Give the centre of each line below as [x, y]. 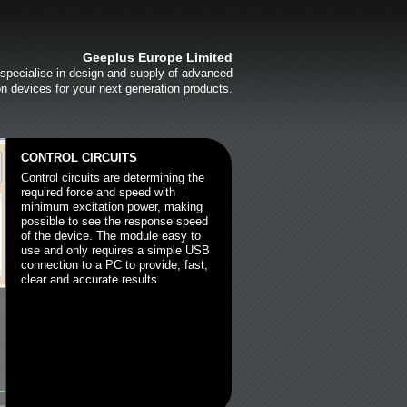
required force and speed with [98, 192]
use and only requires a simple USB [115, 250]
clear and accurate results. [91, 279]
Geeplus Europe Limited [158, 57]
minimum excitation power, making [112, 207]
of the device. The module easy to [111, 236]
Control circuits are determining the [113, 178]
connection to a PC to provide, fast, [114, 265]
